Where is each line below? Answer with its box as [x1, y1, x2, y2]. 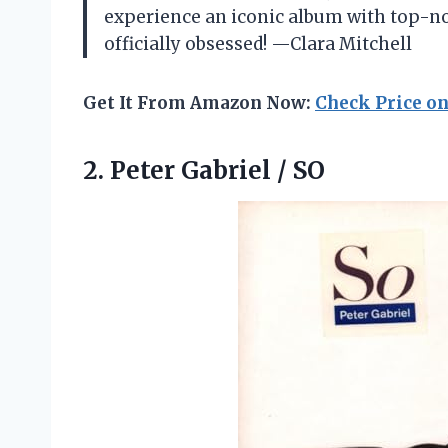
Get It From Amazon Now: [83, 91, 315, 114]
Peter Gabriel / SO [110, 154, 325, 186]
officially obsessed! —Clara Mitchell [104, 32, 412, 55]
